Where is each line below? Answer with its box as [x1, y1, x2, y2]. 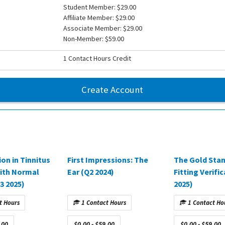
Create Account [81, 83, 144, 95]
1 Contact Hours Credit [63, 53, 132, 63]
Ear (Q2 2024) [67, 166, 114, 177]
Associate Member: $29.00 [63, 23, 143, 33]
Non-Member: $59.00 [63, 34, 125, 43]
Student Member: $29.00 [63, 2, 137, 12]
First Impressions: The [67, 154, 148, 165]
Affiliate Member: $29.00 [63, 13, 135, 22]
